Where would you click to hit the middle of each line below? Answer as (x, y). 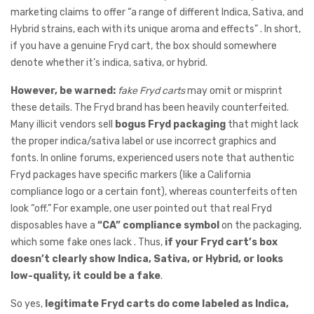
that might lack (262, 125)
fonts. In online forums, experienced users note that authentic (152, 158)
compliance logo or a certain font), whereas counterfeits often (154, 192)
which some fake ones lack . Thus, (88, 243)
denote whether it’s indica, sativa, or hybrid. (109, 63)
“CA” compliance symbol (158, 226)
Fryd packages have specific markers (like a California (131, 175)
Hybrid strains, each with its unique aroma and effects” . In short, (156, 29)
